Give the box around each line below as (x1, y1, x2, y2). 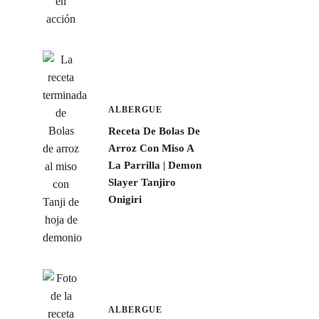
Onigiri (108, 193, 142, 205)
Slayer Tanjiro (108, 176, 176, 188)
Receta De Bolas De (108, 125, 200, 137)
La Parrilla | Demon (108, 159, 202, 171)
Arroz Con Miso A (108, 142, 194, 154)
